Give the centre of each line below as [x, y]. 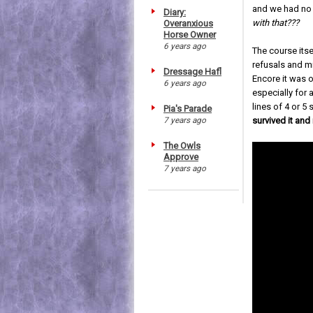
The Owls [182, 145]
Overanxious [188, 23]
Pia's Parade [188, 108]
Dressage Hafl [192, 71]
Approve [181, 156]
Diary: [175, 12]
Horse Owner [190, 34]
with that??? [276, 23]
